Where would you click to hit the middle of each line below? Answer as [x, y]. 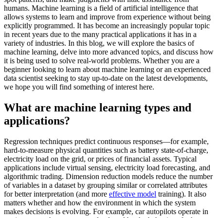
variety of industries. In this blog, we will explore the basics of [99, 43]
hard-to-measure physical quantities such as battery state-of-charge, [106, 150]
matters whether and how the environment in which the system [100, 203]
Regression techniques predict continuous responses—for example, [106, 142]
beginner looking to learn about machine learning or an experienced [107, 70]
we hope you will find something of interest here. [79, 87]
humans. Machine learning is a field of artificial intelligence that [101, 8]
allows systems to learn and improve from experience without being [107, 17]
